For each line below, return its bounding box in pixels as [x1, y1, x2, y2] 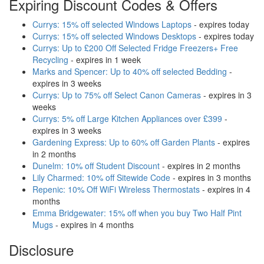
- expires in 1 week [68, 54, 141, 66]
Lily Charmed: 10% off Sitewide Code [32, 171, 170, 184]
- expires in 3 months [170, 171, 251, 184]
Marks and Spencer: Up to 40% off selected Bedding [32, 65, 227, 78]
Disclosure [9, 239, 74, 260]
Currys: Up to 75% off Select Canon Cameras [32, 89, 201, 101]
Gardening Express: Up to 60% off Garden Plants [32, 136, 215, 148]
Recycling [32, 54, 68, 66]
